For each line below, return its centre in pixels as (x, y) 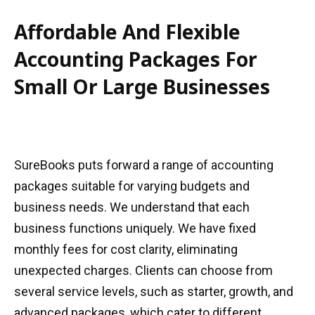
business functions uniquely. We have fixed (135, 228)
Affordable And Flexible (127, 32)
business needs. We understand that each (132, 207)
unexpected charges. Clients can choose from (143, 270)
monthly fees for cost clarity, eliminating (126, 249)
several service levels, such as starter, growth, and (154, 291)
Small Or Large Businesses (142, 86)
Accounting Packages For (136, 59)
